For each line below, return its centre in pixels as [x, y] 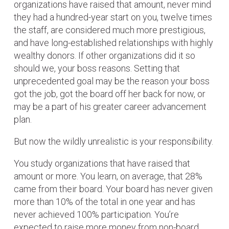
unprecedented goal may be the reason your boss [112, 81]
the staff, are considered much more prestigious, [110, 30]
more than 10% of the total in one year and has [105, 202]
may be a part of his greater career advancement [110, 107]
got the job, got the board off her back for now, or [110, 94]
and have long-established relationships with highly [113, 43]
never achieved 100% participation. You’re [96, 215]
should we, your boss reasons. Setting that [97, 68]
